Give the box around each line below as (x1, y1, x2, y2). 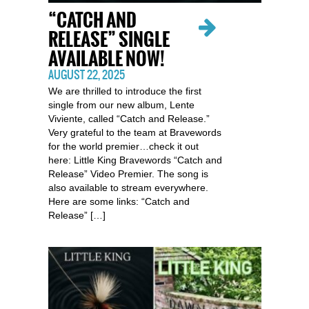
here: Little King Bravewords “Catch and (48, 154, 222, 166)
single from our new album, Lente (48, 99, 195, 110)
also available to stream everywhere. (48, 182, 208, 193)
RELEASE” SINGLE (48, 26, 170, 53)
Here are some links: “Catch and (48, 196, 190, 207)
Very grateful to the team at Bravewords (48, 127, 221, 138)
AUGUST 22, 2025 (48, 66, 125, 83)
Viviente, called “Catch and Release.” (48, 113, 210, 124)
